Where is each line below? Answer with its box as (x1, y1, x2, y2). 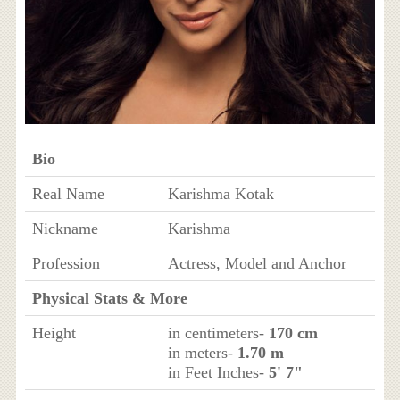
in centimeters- (167, 324, 269, 342)
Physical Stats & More (31, 289, 187, 307)
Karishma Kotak (167, 185, 274, 203)
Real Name (31, 185, 104, 203)
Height (31, 324, 76, 342)
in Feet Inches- (167, 363, 269, 381)
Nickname (31, 220, 98, 237)
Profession (31, 254, 100, 272)
